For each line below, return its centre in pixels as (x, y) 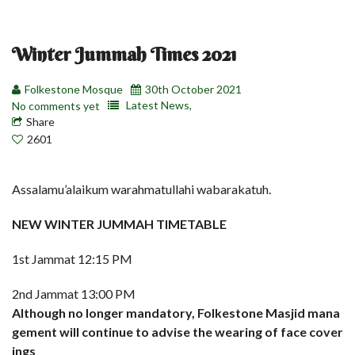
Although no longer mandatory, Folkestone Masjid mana (176, 313)
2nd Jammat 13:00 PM (74, 294)
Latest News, (159, 105)
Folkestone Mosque (74, 89)
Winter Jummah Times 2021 (124, 54)
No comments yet (56, 106)
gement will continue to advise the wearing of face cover (177, 332)
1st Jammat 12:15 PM (72, 259)
